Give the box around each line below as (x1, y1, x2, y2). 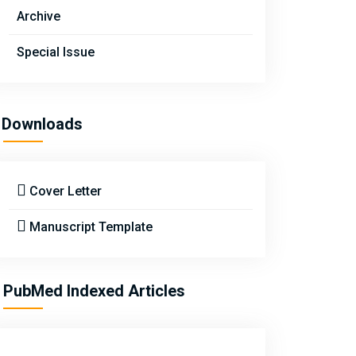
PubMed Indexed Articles (3, 281, 185, 300)
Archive (17, 9, 60, 24)
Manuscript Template (26, 219, 153, 234)
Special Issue (17, 44, 95, 60)
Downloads (2, 114, 83, 133)
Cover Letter (26, 184, 102, 199)
